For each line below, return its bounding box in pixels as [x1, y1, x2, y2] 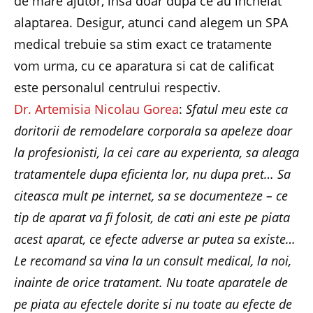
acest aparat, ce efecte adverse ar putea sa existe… [14, 230, 296, 247]
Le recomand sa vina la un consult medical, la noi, [14, 252, 291, 269]
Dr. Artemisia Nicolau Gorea [14, 100, 179, 117]
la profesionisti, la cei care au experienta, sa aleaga [14, 143, 299, 161]
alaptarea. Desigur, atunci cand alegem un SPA [14, 13, 288, 31]
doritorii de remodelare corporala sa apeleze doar [14, 122, 292, 139]
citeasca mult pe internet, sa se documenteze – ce [14, 187, 288, 204]
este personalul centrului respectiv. [14, 78, 221, 96]
